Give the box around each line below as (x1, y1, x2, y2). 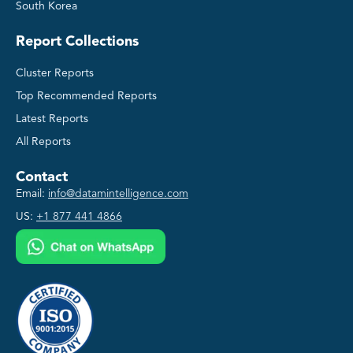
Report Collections (16, 35, 139, 50)
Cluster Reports (16, 68, 94, 80)
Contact (16, 170, 68, 185)
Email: (16, 188, 45, 200)
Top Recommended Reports (16, 91, 157, 102)
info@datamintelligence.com (48, 188, 188, 200)
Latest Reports (16, 113, 88, 125)
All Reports (16, 136, 71, 148)
